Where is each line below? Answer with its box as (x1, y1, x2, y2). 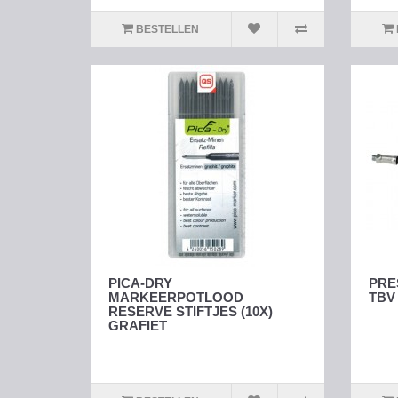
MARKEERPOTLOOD (108, 290, 243, 306)
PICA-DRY (108, 275, 172, 291)
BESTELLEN (136, 23, 200, 36)
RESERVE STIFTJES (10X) (108, 304, 273, 320)
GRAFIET (108, 318, 167, 334)
